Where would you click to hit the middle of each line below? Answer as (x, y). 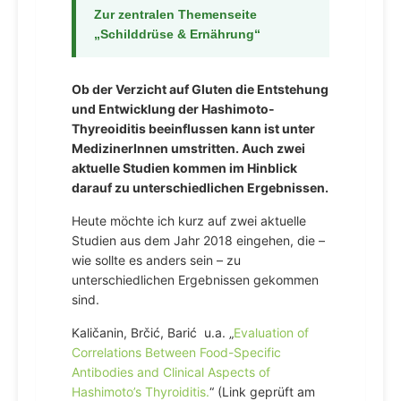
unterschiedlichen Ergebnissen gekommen (195, 280)
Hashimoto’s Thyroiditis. (141, 392)
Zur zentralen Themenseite (175, 14)
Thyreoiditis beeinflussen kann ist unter (193, 128)
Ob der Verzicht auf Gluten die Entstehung (200, 89)
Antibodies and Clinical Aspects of (171, 372)
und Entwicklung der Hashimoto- (173, 109)
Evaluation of (271, 333)
